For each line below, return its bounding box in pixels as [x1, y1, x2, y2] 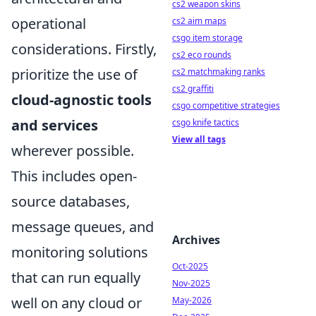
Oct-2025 [172, 260, 208, 272]
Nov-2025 [172, 277, 210, 289]
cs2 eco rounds [172, 49, 231, 61]
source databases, [11, 192, 130, 211]
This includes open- [11, 166, 137, 186]
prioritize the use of [11, 65, 138, 84]
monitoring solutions [11, 243, 148, 262]
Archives [172, 232, 220, 248]
